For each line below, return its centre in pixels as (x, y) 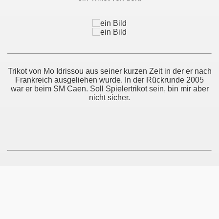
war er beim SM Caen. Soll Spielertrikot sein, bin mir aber (109, 89)
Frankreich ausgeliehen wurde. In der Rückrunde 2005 (109, 80)
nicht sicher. (109, 98)
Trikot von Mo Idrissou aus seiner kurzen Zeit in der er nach (109, 71)
